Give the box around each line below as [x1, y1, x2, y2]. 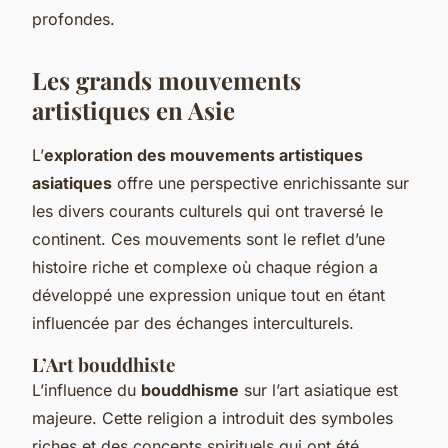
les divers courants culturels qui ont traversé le [32, 200, 383, 221]
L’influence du [32, 379, 141, 400]
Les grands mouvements [32, 63, 301, 96]
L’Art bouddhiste [32, 351, 175, 377]
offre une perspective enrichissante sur [112, 172, 409, 193]
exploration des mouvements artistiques [44, 144, 363, 165]
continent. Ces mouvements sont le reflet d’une [32, 228, 385, 249]
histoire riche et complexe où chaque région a [32, 256, 378, 277]
